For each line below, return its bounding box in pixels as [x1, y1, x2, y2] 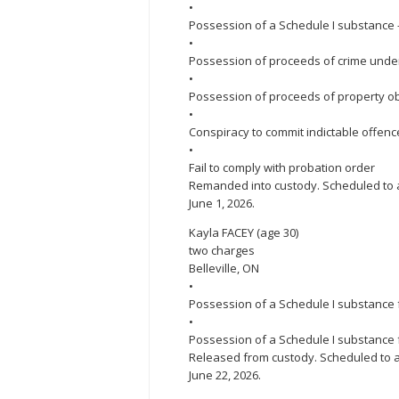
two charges [189, 242, 255, 259]
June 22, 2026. [189, 367, 261, 384]
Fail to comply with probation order [189, 159, 375, 176]
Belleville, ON [189, 260, 259, 277]
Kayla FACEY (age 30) [189, 224, 298, 241]
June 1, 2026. [189, 195, 255, 212]
